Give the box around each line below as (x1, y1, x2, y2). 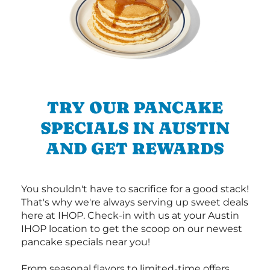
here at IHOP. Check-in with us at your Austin (21, 210, 239, 222)
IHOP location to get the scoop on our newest (21, 223, 242, 235)
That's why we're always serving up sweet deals (21, 196, 248, 209)
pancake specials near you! (21, 236, 150, 248)
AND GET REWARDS (46, 139, 224, 159)
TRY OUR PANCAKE (47, 98, 223, 118)
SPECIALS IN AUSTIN (40, 118, 230, 138)
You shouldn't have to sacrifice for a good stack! (21, 183, 249, 195)
